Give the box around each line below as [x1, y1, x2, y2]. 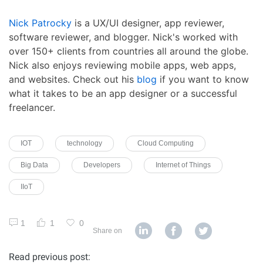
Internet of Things [156, 160, 211, 169]
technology [67, 139, 102, 147]
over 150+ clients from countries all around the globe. [9, 45, 248, 57]
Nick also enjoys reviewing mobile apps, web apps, [9, 59, 236, 71]
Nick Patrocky [9, 16, 72, 29]
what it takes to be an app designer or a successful [9, 87, 237, 99]
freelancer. [9, 101, 55, 113]
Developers [83, 160, 120, 169]
